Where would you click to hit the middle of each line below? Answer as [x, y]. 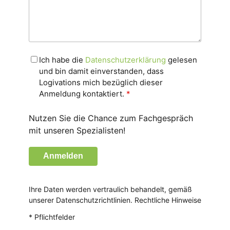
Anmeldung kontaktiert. [83, 93]
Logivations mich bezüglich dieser [101, 82]
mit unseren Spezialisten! [77, 130]
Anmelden [63, 156]
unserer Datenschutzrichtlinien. [82, 200]
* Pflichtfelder [52, 217]
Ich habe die [62, 60]
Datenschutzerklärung [126, 60]
